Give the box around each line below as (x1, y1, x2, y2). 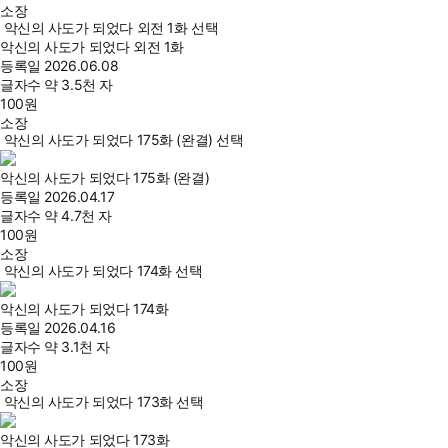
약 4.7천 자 (44, 207, 112, 225)
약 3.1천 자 (44, 338, 110, 356)
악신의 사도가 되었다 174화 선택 (3, 262, 203, 280)
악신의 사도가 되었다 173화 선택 (3, 393, 204, 411)
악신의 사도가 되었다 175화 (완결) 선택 (3, 131, 244, 149)
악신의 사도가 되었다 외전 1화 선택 (3, 19, 219, 37)
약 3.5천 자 (44, 76, 113, 94)
